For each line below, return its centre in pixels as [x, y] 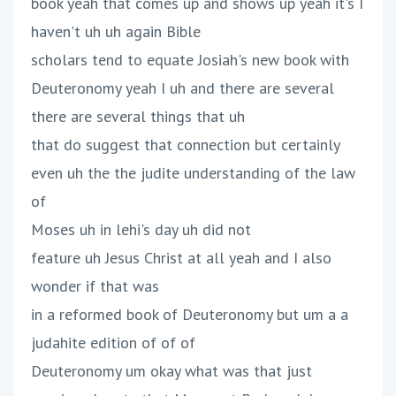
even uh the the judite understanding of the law [193, 173]
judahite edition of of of [113, 343]
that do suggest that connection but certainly [186, 145]
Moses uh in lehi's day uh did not [141, 230]
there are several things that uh [138, 117]
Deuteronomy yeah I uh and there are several [183, 88]
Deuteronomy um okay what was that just [171, 371]
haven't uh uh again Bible [116, 32]
